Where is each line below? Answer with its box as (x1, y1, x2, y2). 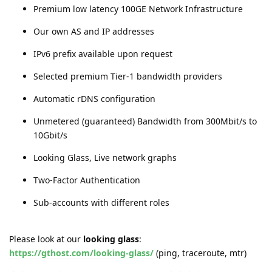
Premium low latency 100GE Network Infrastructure (33, 2, 243, 15)
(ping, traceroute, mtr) (154, 246, 246, 259)
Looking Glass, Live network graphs (33, 151, 177, 163)
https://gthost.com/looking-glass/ (9, 246, 154, 259)
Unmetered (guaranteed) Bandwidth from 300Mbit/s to (33, 115, 257, 127)
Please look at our (9, 233, 83, 245)
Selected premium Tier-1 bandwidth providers (33, 70, 222, 82)
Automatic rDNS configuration (33, 92, 155, 104)
